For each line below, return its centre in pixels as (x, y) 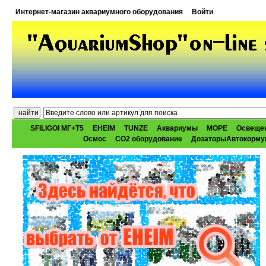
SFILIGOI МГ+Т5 (57, 129)
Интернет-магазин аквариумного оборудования (99, 12)
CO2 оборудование (149, 139)
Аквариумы (178, 129)
